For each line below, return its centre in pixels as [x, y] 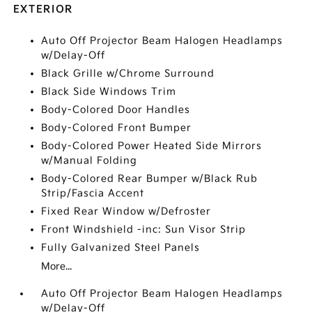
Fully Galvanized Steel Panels [121, 248]
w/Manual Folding [89, 161]
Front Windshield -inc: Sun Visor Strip [144, 230]
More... [57, 267]
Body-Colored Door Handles [116, 110]
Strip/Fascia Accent [93, 194]
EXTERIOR [44, 10]
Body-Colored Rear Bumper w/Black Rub [150, 179]
